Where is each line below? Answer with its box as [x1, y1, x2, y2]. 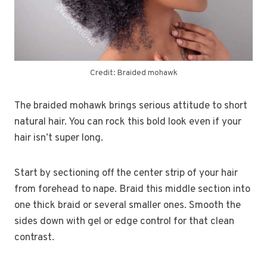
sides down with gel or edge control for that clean [14, 215, 234, 228]
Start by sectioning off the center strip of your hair [14, 166, 238, 180]
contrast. [14, 231, 54, 244]
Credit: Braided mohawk [89, 67, 178, 78]
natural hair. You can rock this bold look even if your [14, 115, 241, 129]
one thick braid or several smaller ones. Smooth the [14, 198, 241, 212]
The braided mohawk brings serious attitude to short [14, 99, 247, 113]
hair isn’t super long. [14, 131, 103, 145]
